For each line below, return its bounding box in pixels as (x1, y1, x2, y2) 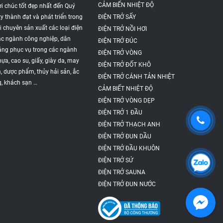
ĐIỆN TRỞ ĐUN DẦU (98, 132, 151, 140)
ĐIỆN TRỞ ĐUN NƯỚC (98, 180, 156, 188)
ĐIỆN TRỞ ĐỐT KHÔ (98, 61, 151, 68)
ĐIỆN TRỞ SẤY (98, 13, 136, 20)
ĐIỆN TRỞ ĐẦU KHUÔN (98, 144, 160, 152)
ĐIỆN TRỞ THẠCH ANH (98, 120, 160, 128)
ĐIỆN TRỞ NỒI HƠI (98, 25, 147, 32)
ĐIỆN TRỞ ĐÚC (98, 37, 137, 44)
